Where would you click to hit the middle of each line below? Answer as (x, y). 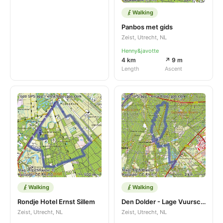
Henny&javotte (140, 51)
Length (130, 68)
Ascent (173, 68)
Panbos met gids (147, 27)
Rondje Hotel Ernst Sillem (56, 201)
